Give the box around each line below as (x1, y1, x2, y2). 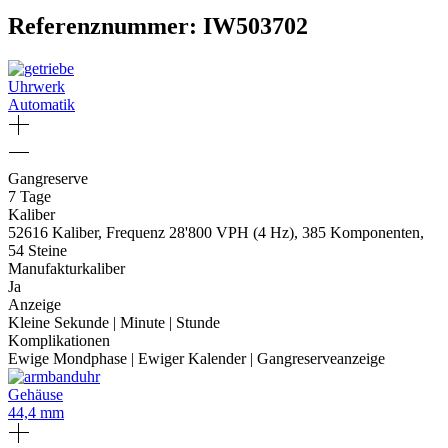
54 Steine (8, 242, 67, 260)
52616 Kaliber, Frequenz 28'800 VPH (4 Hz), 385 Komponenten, (8, 224, 424, 242)
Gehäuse (8, 386, 63, 404)
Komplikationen (8, 332, 110, 350)
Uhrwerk (8, 78, 65, 96)
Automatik (8, 96, 75, 114)
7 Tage (8, 188, 51, 206)
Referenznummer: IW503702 (8, 13, 308, 40)
